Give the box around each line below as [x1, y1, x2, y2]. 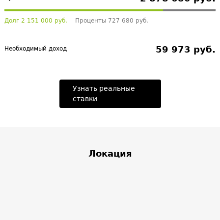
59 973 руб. [156, 44, 216, 55]
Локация [88, 148, 132, 159]
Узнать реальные [72, 84, 135, 92]
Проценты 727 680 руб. [75, 17, 148, 24]
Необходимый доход [4, 45, 67, 52]
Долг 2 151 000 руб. [4, 17, 67, 24]
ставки [72, 95, 97, 103]
